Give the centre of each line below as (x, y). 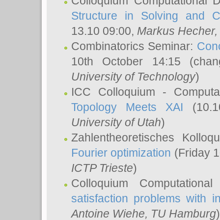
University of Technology (133, 77)
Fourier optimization (121, 153)
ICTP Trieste (102, 168)
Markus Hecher (176, 31)
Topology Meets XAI (127, 107)
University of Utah (116, 122)
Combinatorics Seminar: (134, 46)
